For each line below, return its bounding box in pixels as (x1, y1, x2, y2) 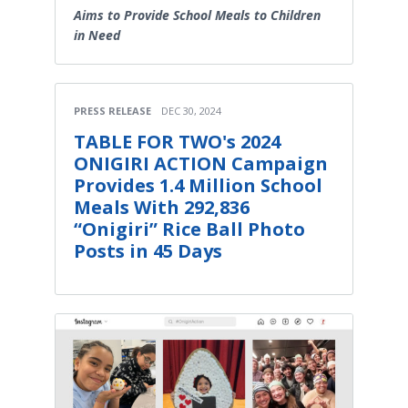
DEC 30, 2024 (161, 103, 221, 117)
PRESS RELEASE (74, 103, 151, 117)
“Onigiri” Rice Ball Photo (74, 216, 305, 241)
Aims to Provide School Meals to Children (74, 5, 321, 24)
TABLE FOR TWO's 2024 (74, 128, 280, 154)
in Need (74, 25, 120, 44)
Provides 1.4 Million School (74, 172, 322, 198)
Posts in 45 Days (74, 238, 222, 263)
